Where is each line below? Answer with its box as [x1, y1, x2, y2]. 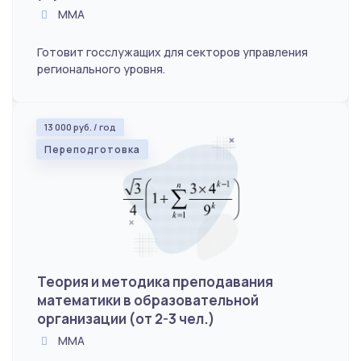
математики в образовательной [37, 290, 259, 309]
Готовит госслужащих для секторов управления [37, 44, 308, 60]
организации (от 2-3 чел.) [37, 309, 215, 328]
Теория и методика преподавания [37, 272, 273, 291]
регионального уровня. [37, 60, 165, 77]
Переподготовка [44, 142, 140, 156]
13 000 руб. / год [44, 120, 116, 133]
